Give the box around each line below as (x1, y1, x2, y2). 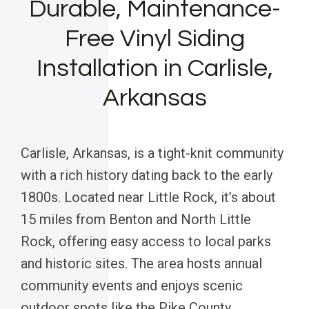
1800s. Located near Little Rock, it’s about (21, 188, 276, 206)
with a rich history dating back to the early (21, 166, 272, 183)
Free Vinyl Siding (64, 25, 245, 52)
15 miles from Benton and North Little (21, 210, 251, 228)
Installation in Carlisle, (36, 54, 273, 81)
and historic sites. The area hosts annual (21, 255, 262, 272)
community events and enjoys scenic (21, 277, 243, 294)
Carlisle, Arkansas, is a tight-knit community (21, 144, 283, 161)
